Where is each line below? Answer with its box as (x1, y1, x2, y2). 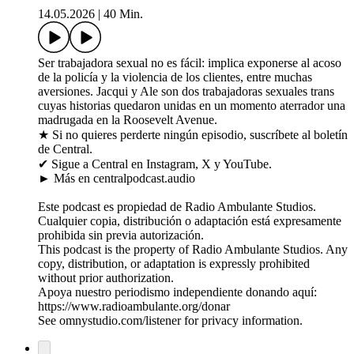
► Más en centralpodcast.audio (38, 171, 195, 186)
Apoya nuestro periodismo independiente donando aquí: (38, 285, 317, 299)
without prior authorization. (38, 271, 174, 285)
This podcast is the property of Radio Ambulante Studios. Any (38, 243, 348, 257)
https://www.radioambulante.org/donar (38, 299, 230, 314)
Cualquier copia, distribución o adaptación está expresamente (38, 214, 341, 228)
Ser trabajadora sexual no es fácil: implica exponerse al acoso (38, 56, 341, 70)
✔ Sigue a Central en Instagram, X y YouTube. (38, 157, 272, 171)
